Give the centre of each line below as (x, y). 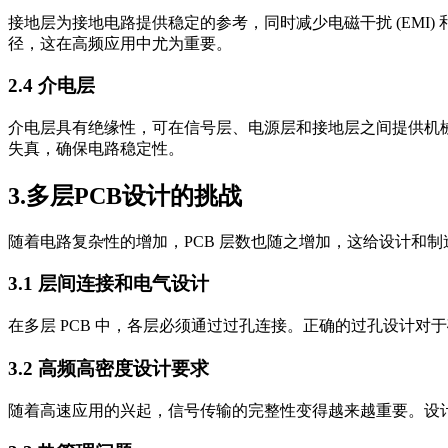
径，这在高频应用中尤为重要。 (120, 43)
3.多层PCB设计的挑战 (125, 195)
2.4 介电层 (51, 86)
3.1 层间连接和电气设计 (108, 284)
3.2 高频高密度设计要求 (108, 368)
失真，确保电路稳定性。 (96, 148)
